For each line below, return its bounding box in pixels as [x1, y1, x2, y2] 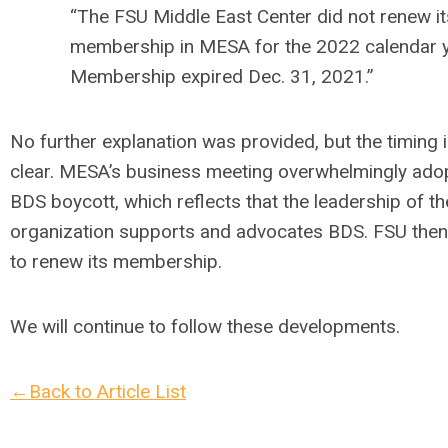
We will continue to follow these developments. [10, 315, 400, 338]
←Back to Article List [10, 380, 186, 403]
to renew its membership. [10, 250, 222, 273]
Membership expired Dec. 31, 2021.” [70, 65, 374, 88]
